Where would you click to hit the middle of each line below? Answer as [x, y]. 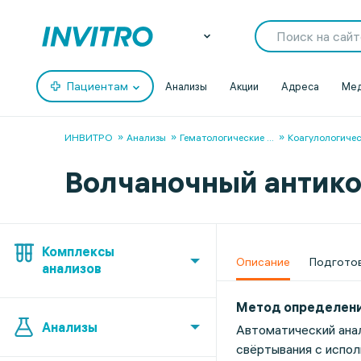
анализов [72, 268]
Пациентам [98, 86]
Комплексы [78, 251]
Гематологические [222, 137]
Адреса [300, 86]
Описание [263, 262]
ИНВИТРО [89, 137]
